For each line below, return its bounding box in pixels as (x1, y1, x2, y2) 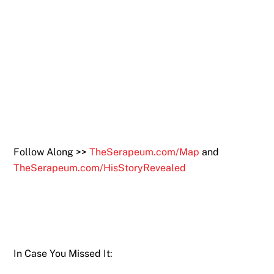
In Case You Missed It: (13, 247, 113, 259)
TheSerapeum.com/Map (89, 146, 200, 158)
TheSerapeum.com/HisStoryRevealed (13, 161, 187, 174)
